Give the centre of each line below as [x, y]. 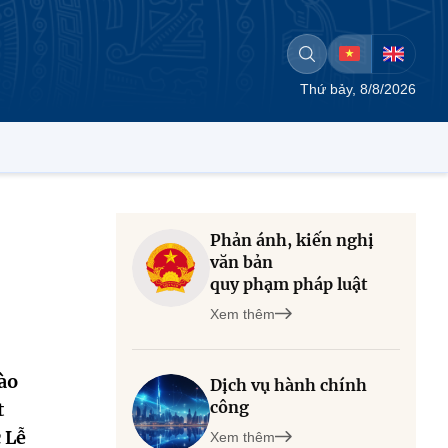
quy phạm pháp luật [289, 284]
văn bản [241, 262]
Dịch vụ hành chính [288, 385]
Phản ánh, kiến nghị [292, 240]
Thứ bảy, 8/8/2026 [358, 89]
